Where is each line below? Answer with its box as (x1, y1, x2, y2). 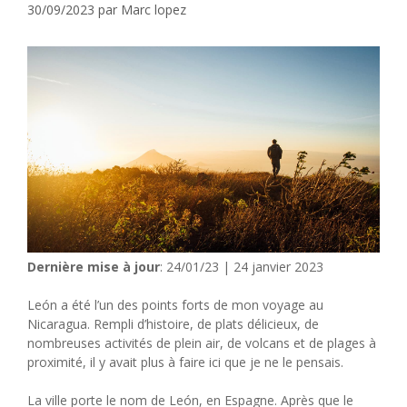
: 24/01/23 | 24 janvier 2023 (160, 257, 323, 275)
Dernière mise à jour (27, 257, 160, 275)
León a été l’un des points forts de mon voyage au (27, 295, 323, 313)
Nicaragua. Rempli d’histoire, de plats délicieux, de (27, 314, 319, 333)
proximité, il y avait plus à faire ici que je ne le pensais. (27, 352, 343, 371)
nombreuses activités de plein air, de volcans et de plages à (27, 333, 376, 352)
